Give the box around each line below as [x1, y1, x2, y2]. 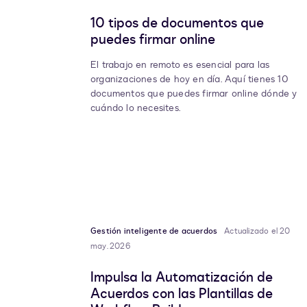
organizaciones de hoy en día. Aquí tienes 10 [90, 73, 288, 86]
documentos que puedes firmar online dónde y [90, 87, 297, 101]
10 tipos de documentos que [90, 14, 264, 33]
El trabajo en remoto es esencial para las [90, 58, 270, 72]
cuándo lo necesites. [90, 101, 181, 115]
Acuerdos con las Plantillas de [90, 284, 273, 304]
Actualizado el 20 [224, 225, 291, 237]
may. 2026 [90, 241, 130, 252]
